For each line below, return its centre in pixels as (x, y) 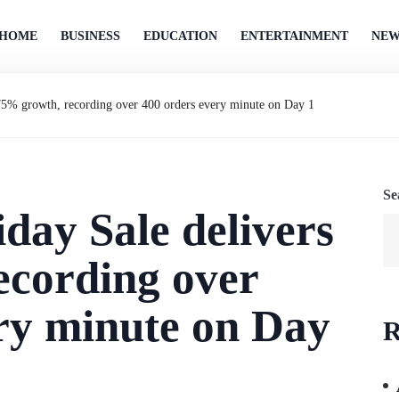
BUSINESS (90, 36)
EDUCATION (180, 36)
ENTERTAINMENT (294, 36)
